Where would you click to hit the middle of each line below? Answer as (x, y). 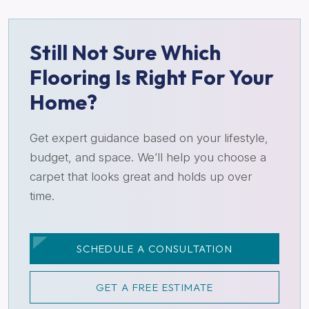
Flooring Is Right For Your (152, 77)
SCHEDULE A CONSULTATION (154, 248)
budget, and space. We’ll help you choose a (148, 157)
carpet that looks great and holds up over (141, 176)
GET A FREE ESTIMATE (154, 287)
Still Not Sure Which (125, 52)
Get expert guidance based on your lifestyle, (149, 138)
